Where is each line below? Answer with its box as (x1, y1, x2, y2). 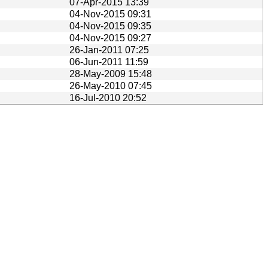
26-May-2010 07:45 (69, 80, 152, 91)
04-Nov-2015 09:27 (69, 32, 151, 43)
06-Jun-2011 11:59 (69, 56, 148, 67)
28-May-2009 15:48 (69, 68, 152, 79)
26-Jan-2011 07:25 (69, 44, 149, 55)
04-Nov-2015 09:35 (69, 20, 151, 31)
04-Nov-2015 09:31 (69, 8, 151, 19)
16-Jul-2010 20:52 (69, 92, 147, 103)
